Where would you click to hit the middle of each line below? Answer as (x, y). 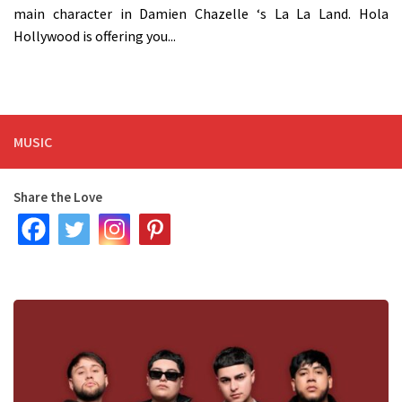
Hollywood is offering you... (95, 36)
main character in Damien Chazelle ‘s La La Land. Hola (201, 14)
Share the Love (58, 197)
